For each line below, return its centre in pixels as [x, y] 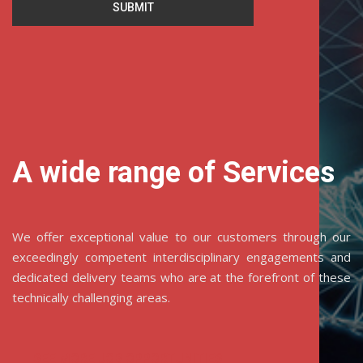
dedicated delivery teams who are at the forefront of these [181, 277]
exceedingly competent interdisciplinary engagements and [181, 257]
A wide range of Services [173, 173]
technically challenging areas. [91, 297]
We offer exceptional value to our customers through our [181, 237]
